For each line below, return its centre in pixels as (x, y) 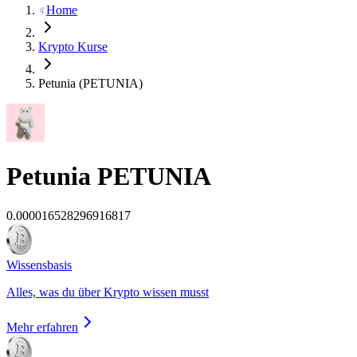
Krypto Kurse (73, 47)
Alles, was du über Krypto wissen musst (108, 292)
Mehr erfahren (42, 327)
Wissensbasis (39, 265)
